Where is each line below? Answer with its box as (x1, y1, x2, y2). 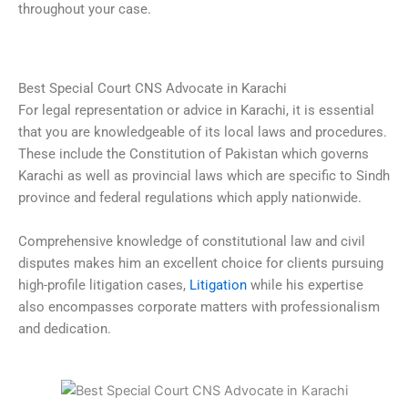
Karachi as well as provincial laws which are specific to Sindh (18, 168, 390, 185)
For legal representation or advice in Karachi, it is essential (18, 102, 374, 119)
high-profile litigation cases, (18, 276, 189, 293)
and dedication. (18, 320, 111, 337)
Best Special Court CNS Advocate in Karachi (18, 80, 287, 97)
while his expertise (247, 276, 363, 293)
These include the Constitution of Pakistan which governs (18, 146, 369, 163)
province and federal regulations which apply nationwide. (18, 189, 362, 207)
